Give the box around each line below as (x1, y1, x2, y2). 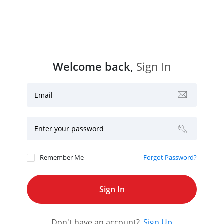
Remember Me (40, 153, 84, 162)
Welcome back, (52, 59, 133, 74)
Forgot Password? (143, 153, 197, 162)
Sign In (133, 59, 171, 74)
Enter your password (34, 124, 104, 133)
